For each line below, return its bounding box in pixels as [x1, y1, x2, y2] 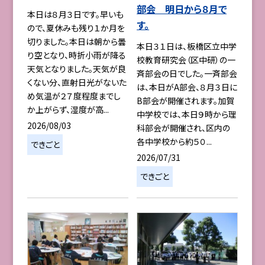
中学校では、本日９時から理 [137, 108, 237, 121]
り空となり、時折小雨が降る [27, 49, 126, 62]
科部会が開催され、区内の [137, 122, 231, 134]
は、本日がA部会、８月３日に [137, 81, 238, 93]
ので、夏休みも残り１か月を [27, 22, 125, 34]
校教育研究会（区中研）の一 [137, 54, 236, 66]
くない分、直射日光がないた [27, 76, 127, 89]
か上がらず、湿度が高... [27, 104, 109, 116]
